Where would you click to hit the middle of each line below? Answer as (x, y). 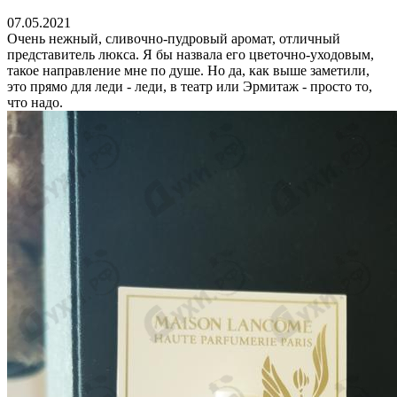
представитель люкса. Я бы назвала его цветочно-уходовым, (191, 55)
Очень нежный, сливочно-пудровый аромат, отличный (174, 39)
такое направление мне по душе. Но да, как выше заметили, (188, 71)
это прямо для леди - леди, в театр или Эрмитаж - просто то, (190, 87)
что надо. (35, 103)
